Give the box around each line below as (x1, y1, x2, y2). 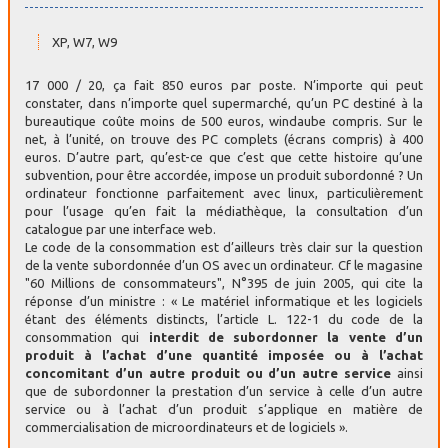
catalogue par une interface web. (25, 221, 216, 236)
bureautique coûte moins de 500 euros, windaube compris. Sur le (25, 113, 423, 128)
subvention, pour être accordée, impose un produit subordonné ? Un (25, 167, 423, 182)
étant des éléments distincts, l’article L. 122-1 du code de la (25, 311, 423, 326)
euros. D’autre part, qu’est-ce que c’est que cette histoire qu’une (25, 149, 423, 164)
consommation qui (25, 329, 149, 344)
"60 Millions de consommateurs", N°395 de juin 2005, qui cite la (25, 275, 423, 290)
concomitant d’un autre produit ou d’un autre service (25, 365, 392, 380)
